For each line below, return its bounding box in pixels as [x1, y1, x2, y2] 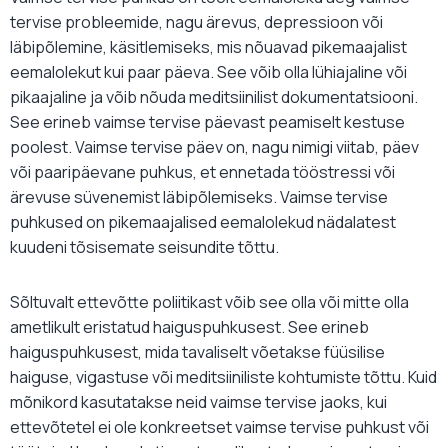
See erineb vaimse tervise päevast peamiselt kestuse [10, 111, 405, 134]
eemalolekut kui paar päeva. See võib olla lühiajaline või [10, 61, 407, 84]
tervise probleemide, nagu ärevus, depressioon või [10, 11, 383, 34]
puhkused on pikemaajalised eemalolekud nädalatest [10, 211, 396, 234]
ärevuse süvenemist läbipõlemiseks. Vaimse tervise [10, 186, 388, 209]
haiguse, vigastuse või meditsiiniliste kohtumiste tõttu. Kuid [10, 366, 437, 389]
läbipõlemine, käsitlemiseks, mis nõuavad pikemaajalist [10, 36, 407, 59]
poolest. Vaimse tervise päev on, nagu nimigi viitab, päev [10, 136, 419, 159]
